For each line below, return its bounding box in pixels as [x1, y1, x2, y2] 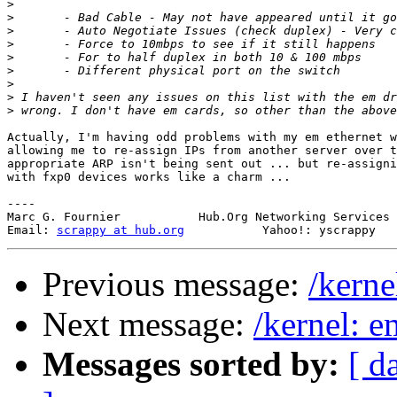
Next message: [43, 305, 253, 344]
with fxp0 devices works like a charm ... [7, 170, 291, 184]
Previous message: [43, 265, 308, 304]
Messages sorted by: [43, 345, 339, 384]
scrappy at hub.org [57, 223, 184, 237]
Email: [7, 223, 57, 237]
